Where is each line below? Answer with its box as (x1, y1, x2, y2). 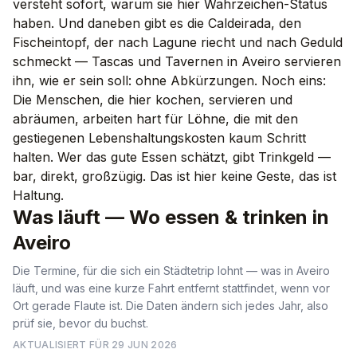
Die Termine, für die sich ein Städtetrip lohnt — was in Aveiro (13, 264, 330, 277)
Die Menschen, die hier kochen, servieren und (13, 92, 292, 108)
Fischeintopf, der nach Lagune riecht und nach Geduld (13, 34, 343, 50)
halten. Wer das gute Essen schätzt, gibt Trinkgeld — (13, 149, 331, 165)
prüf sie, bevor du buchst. (13, 316, 148, 330)
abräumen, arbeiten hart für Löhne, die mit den (13, 111, 298, 127)
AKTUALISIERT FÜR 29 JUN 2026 (13, 339, 178, 351)
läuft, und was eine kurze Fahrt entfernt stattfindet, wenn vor (13, 281, 330, 295)
